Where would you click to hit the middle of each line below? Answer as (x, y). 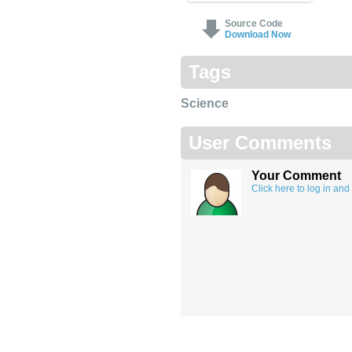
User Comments (260, 143)
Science (205, 103)
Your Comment (296, 176)
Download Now (258, 35)
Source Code (254, 24)
